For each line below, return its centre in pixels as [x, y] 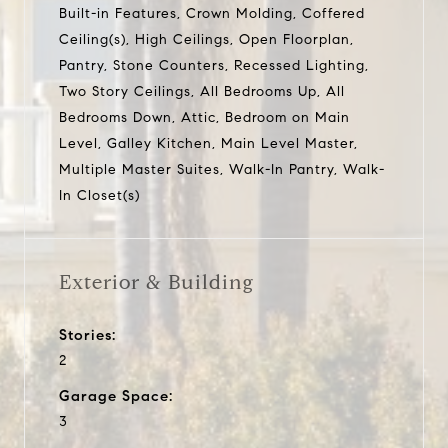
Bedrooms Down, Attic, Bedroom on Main [204, 117]
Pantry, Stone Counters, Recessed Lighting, [214, 65]
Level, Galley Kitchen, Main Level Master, [208, 143]
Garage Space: [116, 395]
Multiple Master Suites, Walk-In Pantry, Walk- [222, 169]
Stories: [87, 334]
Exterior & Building [156, 282]
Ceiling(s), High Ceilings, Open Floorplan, [206, 39]
